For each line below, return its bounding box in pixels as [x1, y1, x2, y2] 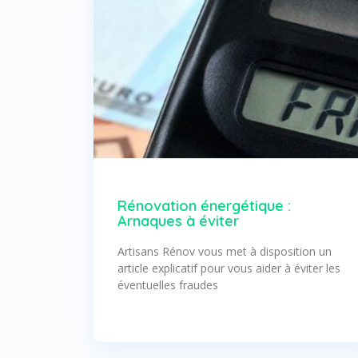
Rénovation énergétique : [117, 196, 291, 215]
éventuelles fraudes [117, 276, 218, 292]
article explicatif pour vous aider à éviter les [117, 260, 340, 276]
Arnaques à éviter [117, 211, 239, 230]
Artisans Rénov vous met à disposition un [117, 243, 332, 259]
